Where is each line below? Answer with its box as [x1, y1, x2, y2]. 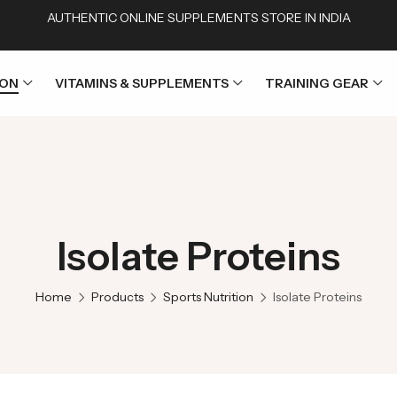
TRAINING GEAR [265, 75, 369, 91]
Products [91, 289, 144, 305]
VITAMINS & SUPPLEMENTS [55, 75, 229, 91]
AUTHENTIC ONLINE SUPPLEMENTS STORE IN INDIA [46, 10, 351, 26]
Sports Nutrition [163, 289, 253, 305]
